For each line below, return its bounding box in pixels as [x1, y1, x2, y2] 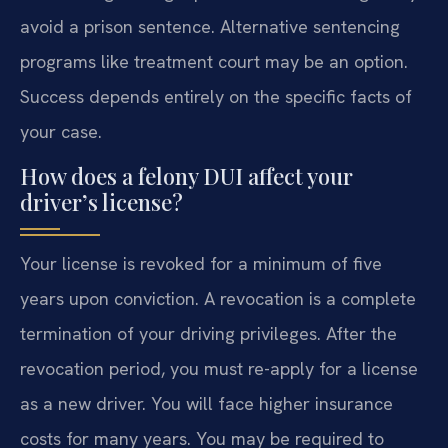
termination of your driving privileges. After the [20, 322, 397, 346]
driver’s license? [20, 187, 183, 218]
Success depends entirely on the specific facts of [20, 84, 412, 108]
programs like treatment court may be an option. [20, 49, 408, 73]
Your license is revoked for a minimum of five [20, 252, 382, 276]
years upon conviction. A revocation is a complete [20, 287, 416, 311]
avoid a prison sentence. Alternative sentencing [20, 14, 400, 38]
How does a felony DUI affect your [20, 161, 353, 192]
